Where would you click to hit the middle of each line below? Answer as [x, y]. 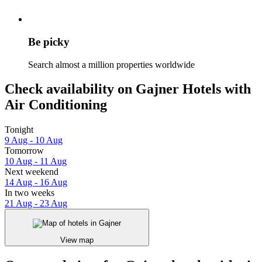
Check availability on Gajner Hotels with [128, 89]
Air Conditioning [56, 105]
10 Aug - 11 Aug [36, 161]
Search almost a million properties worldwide [111, 64]
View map [77, 240]
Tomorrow [24, 151]
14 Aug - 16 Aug [36, 182]
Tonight [19, 130]
